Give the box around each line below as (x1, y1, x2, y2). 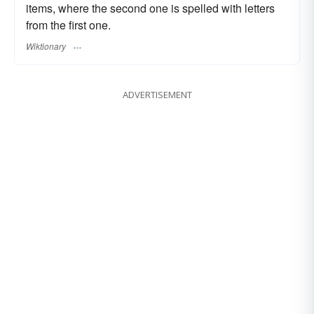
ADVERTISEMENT (122, 88, 192, 102)
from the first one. (26, 17, 111, 33)
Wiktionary (26, 40, 66, 53)
